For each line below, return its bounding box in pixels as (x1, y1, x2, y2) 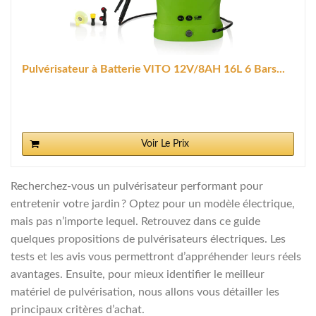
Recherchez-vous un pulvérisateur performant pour (11, 180, 263, 192)
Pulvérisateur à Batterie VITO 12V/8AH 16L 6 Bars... (22, 63, 286, 75)
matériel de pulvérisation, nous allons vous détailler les (11, 286, 279, 298)
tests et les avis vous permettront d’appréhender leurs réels (11, 250, 301, 262)
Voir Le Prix (141, 138, 189, 149)
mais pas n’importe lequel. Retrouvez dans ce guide (11, 215, 260, 227)
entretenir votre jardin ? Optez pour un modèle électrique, (11, 197, 295, 209)
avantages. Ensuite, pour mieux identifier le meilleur (11, 268, 265, 280)
